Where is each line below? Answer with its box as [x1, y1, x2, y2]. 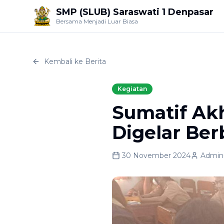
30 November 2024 [122, 151, 190, 160]
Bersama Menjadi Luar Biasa [56, 17, 138, 25]
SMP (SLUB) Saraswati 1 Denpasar [56, 6, 213, 17]
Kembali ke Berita [44, 57, 106, 66]
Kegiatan [117, 85, 147, 92]
